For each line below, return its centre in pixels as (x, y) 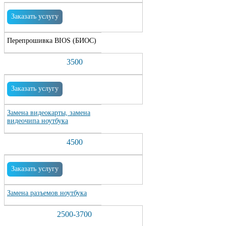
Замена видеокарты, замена (49, 113)
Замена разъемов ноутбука (47, 193)
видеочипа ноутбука (38, 121)
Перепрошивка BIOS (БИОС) (52, 41)
